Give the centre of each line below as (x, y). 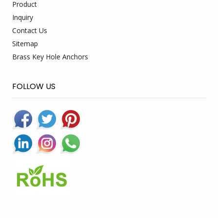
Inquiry (23, 17)
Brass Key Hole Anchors (50, 56)
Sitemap (25, 43)
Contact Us (30, 30)
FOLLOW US (34, 86)
